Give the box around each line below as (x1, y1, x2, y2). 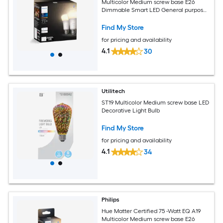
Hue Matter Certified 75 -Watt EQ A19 (102, 207, 202, 215)
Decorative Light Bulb (102, 107, 160, 114)
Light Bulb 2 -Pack (102, 14, 151, 21)
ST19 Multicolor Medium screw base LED (102, 99, 210, 106)
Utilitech (102, 88, 125, 95)
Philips (102, 196, 120, 204)
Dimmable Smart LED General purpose (102, 6, 207, 13)
